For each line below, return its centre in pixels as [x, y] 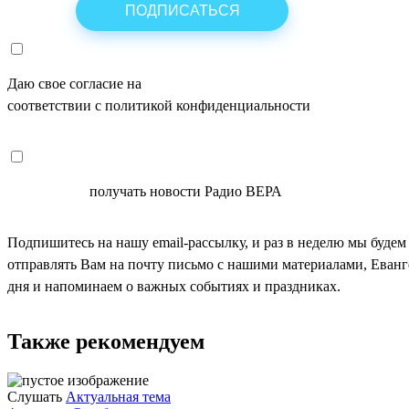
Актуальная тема [118, 397]
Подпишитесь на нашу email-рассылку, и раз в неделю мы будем [207, 242]
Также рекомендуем [106, 342]
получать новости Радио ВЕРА [184, 191]
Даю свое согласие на [76, 83]
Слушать [35, 397]
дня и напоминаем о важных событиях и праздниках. [174, 286]
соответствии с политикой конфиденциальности [159, 105]
